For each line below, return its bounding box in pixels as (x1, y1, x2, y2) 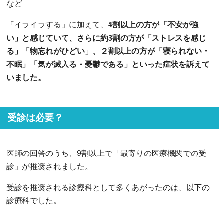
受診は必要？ (7, 112, 63, 123)
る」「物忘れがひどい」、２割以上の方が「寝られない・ (6, 46, 210, 55)
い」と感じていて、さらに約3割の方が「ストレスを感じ (6, 33, 206, 42)
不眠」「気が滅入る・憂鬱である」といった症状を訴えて (6, 60, 210, 68)
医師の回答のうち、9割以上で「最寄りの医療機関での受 (6, 149, 206, 157)
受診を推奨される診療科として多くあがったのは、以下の (6, 183, 210, 192)
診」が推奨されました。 (6, 162, 92, 171)
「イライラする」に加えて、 (6, 20, 108, 29)
